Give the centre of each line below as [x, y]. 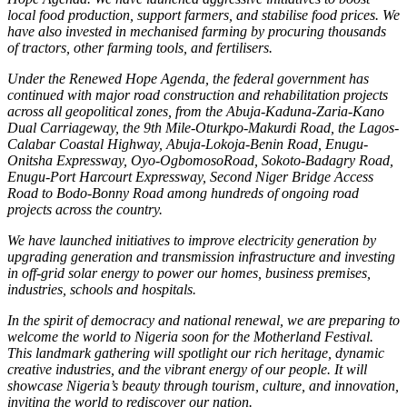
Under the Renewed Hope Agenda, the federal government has [188, 78]
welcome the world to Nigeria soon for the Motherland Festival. [190, 336]
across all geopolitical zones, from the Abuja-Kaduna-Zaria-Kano [196, 111]
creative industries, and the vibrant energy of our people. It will [187, 369]
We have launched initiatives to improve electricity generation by [192, 240]
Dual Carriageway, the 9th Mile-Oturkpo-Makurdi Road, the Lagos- [203, 127]
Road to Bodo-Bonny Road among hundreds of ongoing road [183, 193]
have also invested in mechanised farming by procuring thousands [197, 31]
